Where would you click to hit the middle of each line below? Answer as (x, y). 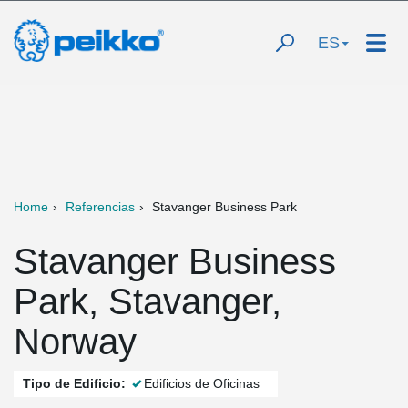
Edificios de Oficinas (202, 383)
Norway (75, 342)
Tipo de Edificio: (74, 383)
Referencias (100, 207)
